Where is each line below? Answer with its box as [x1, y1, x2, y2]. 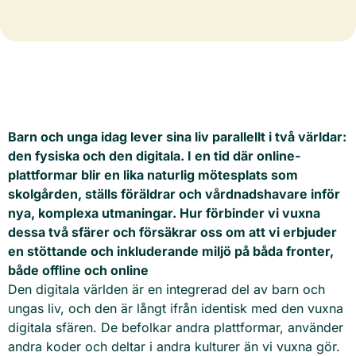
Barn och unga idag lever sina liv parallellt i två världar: [8, 129, 346, 145]
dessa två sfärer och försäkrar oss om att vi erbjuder [8, 224, 337, 240]
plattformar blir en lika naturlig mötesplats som [8, 167, 298, 183]
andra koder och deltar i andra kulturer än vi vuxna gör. [8, 339, 340, 354]
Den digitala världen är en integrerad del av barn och [8, 281, 325, 297]
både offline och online [8, 262, 149, 278]
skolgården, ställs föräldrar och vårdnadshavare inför [8, 186, 340, 202]
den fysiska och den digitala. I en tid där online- [8, 148, 300, 164]
